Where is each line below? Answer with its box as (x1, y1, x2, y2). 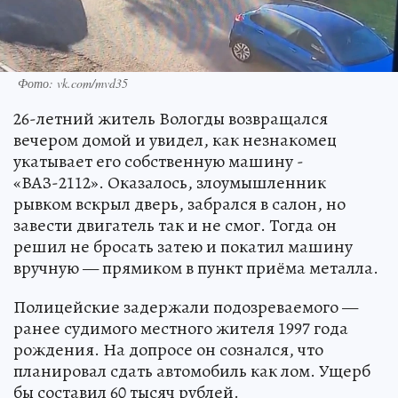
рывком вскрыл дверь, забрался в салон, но (13, 191, 346, 216)
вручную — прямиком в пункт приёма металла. (13, 255, 378, 280)
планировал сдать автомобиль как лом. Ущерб (13, 358, 370, 383)
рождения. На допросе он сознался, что (13, 337, 323, 362)
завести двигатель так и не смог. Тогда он (13, 212, 337, 237)
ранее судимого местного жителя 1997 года (13, 315, 348, 340)
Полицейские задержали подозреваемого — (13, 294, 358, 319)
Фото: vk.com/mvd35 (18, 74, 128, 92)
